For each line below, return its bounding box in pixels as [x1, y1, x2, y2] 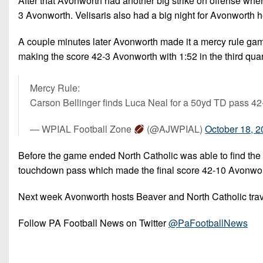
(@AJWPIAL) [144, 122, 205, 136]
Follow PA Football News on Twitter [18, 216, 168, 230]
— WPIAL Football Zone [30, 122, 134, 136]
